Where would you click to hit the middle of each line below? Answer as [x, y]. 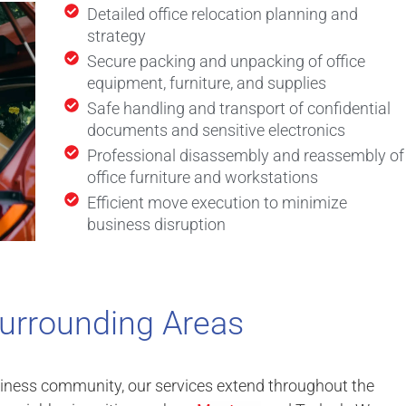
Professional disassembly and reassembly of [246, 156]
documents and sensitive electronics [216, 130]
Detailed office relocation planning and [222, 14]
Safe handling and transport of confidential [239, 109]
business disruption [156, 225]
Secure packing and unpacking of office [226, 62]
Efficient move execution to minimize [217, 203]
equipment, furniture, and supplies [207, 83]
